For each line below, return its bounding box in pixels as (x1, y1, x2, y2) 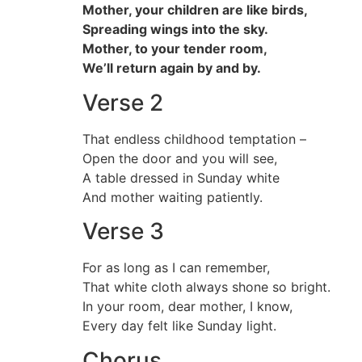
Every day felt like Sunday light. (82, 318, 276, 335)
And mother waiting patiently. (82, 188, 263, 205)
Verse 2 (82, 88, 163, 116)
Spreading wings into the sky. (82, 21, 268, 38)
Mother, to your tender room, (82, 40, 267, 57)
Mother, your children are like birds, (82, 2, 308, 19)
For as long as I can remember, (82, 259, 270, 276)
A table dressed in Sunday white (82, 169, 280, 186)
